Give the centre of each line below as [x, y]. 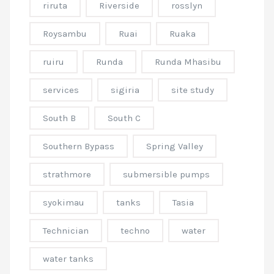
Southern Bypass [79, 146]
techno [135, 231]
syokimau [64, 202]
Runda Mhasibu [188, 62]
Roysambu [65, 34]
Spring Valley [175, 146]
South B [59, 118]
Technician [66, 231]
